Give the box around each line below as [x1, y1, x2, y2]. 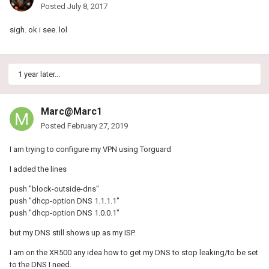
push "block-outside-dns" [10, 184, 99, 193]
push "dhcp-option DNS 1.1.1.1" [10, 196, 119, 205]
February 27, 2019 [67, 121, 128, 130]
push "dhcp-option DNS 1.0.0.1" [10, 208, 119, 217]
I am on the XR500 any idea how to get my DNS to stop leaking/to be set [10, 247, 258, 257]
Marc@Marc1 [41, 105, 102, 117]
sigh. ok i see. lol [10, 25, 67, 34]
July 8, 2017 [67, 1, 107, 11]
